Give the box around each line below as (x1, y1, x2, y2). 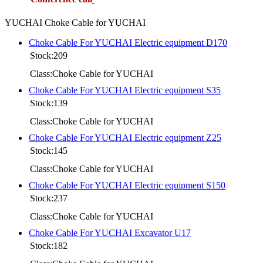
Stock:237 (30, 193, 68, 203)
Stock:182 (30, 240, 68, 251)
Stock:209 (30, 50, 68, 60)
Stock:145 (30, 145, 68, 156)
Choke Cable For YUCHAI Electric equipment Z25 (29, 132, 221, 143)
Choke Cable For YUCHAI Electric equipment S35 (29, 85, 221, 95)
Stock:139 (30, 97, 68, 108)
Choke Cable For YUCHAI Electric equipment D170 (29, 37, 227, 48)
